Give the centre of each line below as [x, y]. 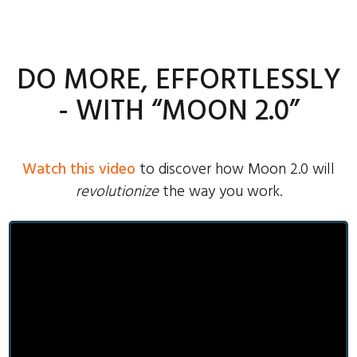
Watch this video [79, 170]
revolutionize [117, 192]
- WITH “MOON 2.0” [178, 112]
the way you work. [220, 192]
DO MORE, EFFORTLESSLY [178, 81]
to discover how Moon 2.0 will [235, 170]
